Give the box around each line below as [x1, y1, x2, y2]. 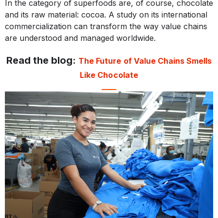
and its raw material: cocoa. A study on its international [5, 10, 207, 20]
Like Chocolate [80, 70, 138, 80]
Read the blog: [6, 54, 79, 67]
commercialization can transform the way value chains [5, 21, 207, 32]
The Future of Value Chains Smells [78, 56, 212, 66]
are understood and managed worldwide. [5, 33, 156, 43]
